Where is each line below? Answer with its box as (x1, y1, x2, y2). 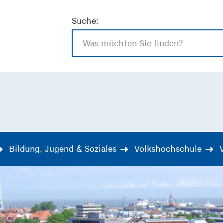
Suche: (72, 15, 99, 26)
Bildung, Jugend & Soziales (9, 143, 116, 154)
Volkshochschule (134, 143, 202, 154)
